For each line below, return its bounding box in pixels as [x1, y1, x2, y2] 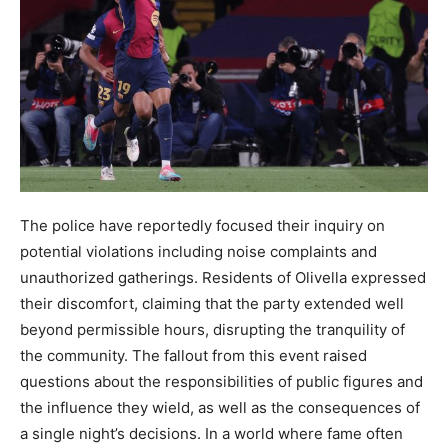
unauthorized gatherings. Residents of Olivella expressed [20, 268, 426, 288]
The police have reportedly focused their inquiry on [20, 216, 385, 236]
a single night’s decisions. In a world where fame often [20, 424, 403, 444]
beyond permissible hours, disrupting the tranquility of [20, 320, 405, 340]
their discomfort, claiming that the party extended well [20, 294, 404, 314]
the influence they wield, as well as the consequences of [20, 398, 420, 418]
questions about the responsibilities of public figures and [20, 372, 423, 392]
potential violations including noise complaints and [20, 242, 377, 262]
